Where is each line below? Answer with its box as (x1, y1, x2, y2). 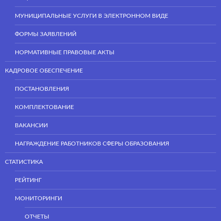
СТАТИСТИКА (5, 158, 43, 165)
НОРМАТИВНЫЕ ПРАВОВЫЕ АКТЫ (15, 49, 114, 55)
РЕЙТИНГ (15, 177, 41, 183)
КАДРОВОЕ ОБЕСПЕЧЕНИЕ (5, 67, 83, 74)
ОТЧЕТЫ (25, 213, 49, 220)
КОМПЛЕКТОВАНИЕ (15, 104, 74, 110)
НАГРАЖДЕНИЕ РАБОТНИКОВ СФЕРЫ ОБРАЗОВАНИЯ (15, 140, 169, 147)
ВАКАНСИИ (15, 122, 48, 128)
